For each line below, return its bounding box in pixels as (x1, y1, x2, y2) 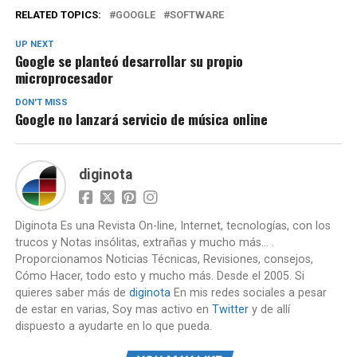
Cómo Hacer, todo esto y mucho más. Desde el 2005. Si (14, 269, 304, 283)
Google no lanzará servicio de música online (14, 108, 268, 129)
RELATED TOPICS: (14, 9, 101, 21)
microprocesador (14, 67, 113, 88)
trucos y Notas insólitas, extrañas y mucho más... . (14, 236, 274, 249)
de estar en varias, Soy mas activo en (14, 303, 212, 316)
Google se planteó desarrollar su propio (14, 50, 243, 71)
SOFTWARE (169, 9, 224, 21)
